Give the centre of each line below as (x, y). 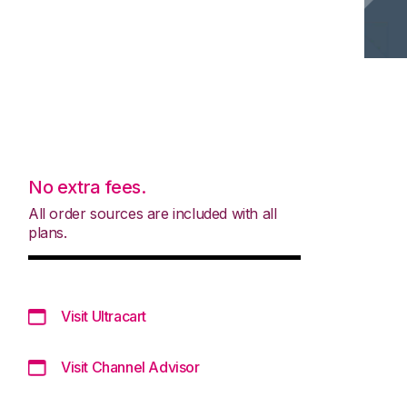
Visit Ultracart (104, 316)
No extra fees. (87, 187)
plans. (48, 232)
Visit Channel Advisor (130, 367)
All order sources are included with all (153, 213)
